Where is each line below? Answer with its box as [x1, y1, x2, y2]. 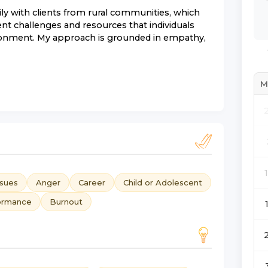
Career [78, 177, 105, 187]
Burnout [50, 196, 83, 206]
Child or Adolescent [123, 177, 202, 187]
